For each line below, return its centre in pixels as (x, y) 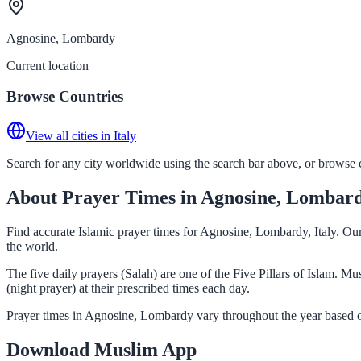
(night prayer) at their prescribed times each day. (128, 288)
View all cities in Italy (81, 135)
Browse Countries (65, 97)
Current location (48, 65)
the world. (32, 246)
